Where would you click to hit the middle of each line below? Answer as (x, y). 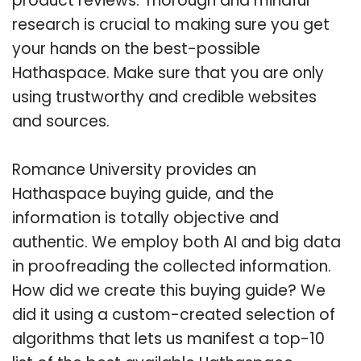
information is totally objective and (145, 218)
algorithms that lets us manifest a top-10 (168, 338)
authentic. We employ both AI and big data (176, 242)
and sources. (61, 121)
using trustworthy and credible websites (164, 97)
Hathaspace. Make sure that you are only (168, 73)
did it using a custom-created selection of (174, 314)
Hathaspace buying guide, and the (143, 193)
